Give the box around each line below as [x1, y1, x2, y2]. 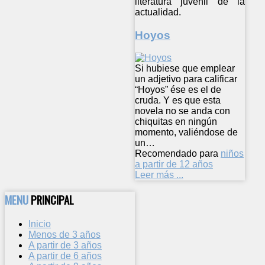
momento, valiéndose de [135, 127, 238, 138]
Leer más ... [135, 170, 183, 180]
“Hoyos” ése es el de [135, 85, 221, 95]
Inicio [28, 218, 51, 229]
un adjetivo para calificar [135, 74, 237, 85]
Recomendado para [135, 148, 218, 159]
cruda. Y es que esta [135, 95, 221, 106]
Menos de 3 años [28, 229, 101, 240]
